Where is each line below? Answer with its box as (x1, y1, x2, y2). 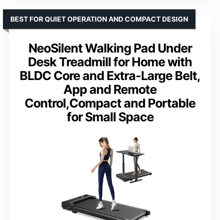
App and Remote (63, 82, 157, 97)
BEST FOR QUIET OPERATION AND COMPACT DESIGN (10, 14, 188, 23)
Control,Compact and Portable (25, 95, 195, 110)
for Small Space (66, 109, 154, 124)
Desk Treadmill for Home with (28, 54, 192, 69)
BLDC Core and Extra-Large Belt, (20, 68, 200, 83)
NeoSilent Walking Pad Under (28, 40, 192, 55)
